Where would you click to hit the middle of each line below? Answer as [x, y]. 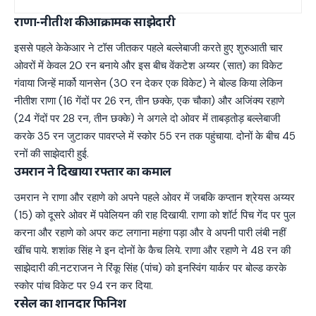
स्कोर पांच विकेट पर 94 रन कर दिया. [84, 286]
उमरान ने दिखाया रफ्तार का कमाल [93, 171]
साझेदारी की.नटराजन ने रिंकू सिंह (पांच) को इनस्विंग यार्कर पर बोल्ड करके [150, 268]
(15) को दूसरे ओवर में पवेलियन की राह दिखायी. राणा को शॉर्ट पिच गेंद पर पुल [155, 215]
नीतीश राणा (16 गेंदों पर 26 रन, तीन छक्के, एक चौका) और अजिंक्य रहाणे [149, 101]
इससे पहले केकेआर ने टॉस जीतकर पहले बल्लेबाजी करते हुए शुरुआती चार [148, 48]
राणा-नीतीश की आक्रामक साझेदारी [95, 21]
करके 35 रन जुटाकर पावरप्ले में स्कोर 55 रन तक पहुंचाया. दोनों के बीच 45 [155, 136]
